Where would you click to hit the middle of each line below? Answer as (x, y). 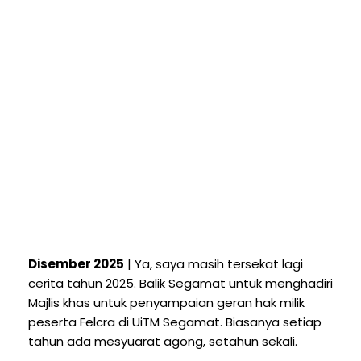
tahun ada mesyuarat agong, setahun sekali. (164, 341)
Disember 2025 (76, 263)
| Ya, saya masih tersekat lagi (214, 263)
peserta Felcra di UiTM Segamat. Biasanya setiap (175, 322)
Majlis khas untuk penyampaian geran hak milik (166, 302)
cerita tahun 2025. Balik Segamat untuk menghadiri (180, 283)
